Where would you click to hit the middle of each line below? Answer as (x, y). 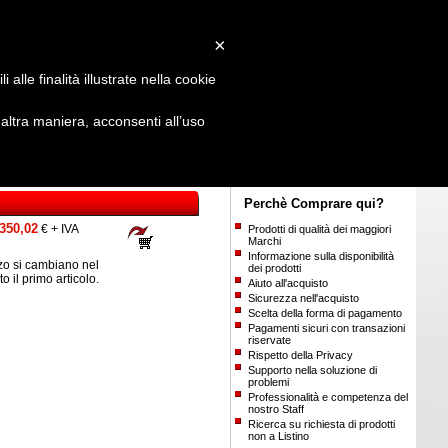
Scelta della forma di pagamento (325, 313)
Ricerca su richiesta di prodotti (322, 424)
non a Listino (279, 436)
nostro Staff (276, 409)
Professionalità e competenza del (328, 397)
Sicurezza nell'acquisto (304, 298)
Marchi (265, 241)
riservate (270, 340)
